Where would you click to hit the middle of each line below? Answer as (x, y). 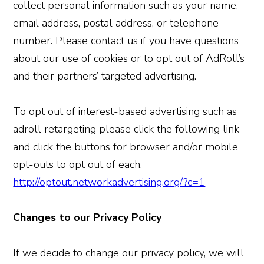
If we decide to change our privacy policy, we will (129, 253)
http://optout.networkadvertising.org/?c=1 (109, 182)
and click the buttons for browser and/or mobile (126, 146)
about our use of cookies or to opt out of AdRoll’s (129, 58)
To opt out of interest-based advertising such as (125, 111)
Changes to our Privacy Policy (88, 217)
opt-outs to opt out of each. (78, 164)
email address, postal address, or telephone (116, 23)
